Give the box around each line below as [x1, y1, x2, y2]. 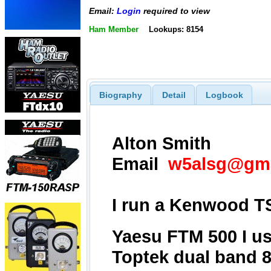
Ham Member [89, 24, 139, 34]
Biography [99, 90, 142, 100]
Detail [162, 90, 186, 100]
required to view [141, 6, 210, 16]
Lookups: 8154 [148, 24, 203, 34]
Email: [89, 6, 117, 16]
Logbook [205, 90, 243, 100]
